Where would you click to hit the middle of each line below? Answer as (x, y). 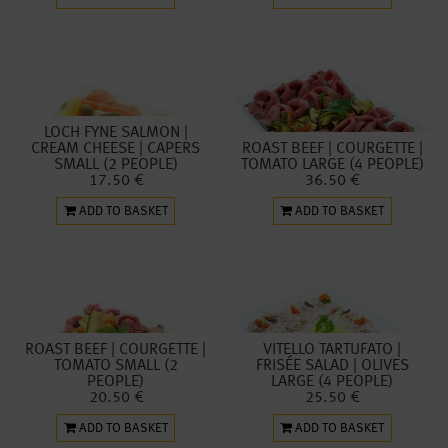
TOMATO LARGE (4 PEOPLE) (332, 165)
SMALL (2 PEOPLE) (115, 165)
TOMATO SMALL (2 (115, 365)
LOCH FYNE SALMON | (115, 133)
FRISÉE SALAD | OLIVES (332, 365)
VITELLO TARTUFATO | (332, 349)
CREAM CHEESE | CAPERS (116, 149)
